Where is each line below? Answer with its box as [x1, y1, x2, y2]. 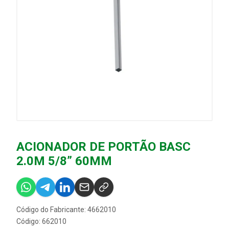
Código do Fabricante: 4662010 [16, 205, 116, 214]
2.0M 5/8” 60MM [16, 154, 112, 168]
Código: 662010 [16, 217, 66, 225]
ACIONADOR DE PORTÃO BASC [16, 140, 191, 154]
